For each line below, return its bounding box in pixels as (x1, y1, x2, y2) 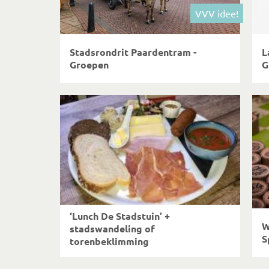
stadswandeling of (70, 222, 155, 235)
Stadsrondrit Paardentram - (70, 46, 196, 58)
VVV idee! (195, 7, 238, 19)
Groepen (70, 58, 109, 71)
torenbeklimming (70, 235, 149, 247)
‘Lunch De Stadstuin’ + (70, 210, 170, 222)
